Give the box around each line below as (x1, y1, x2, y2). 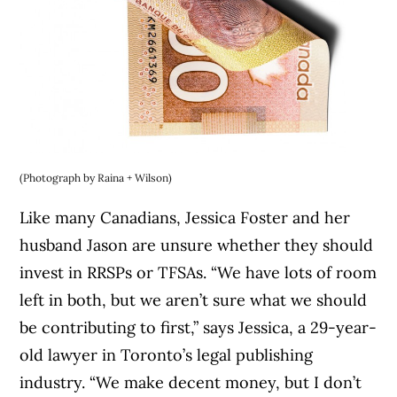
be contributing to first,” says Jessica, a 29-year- (19, 316, 378, 338)
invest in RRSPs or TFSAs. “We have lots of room (19, 261, 378, 283)
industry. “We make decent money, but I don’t (19, 371, 362, 393)
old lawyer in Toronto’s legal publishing (19, 344, 314, 365)
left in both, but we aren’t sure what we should (19, 289, 368, 310)
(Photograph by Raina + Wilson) (19, 170, 173, 184)
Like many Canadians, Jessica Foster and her (19, 206, 351, 228)
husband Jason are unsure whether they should (19, 234, 374, 255)
